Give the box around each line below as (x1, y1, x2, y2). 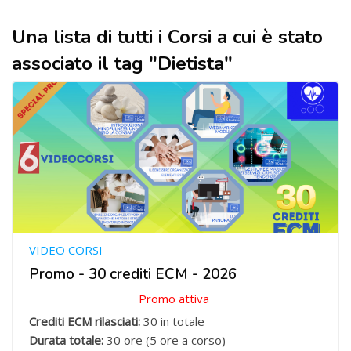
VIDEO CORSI (29, 242, 103, 258)
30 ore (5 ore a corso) (107, 332, 229, 348)
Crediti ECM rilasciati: (29, 313, 143, 329)
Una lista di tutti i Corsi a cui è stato (12, 24, 323, 49)
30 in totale (143, 313, 204, 329)
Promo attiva (139, 291, 212, 306)
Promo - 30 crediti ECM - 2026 (29, 264, 237, 284)
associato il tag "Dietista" (12, 51, 233, 76)
